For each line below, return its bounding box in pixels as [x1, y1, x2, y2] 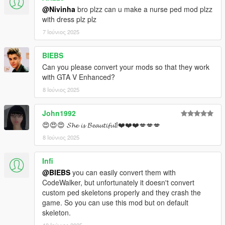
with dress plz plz [42, 14, 96, 25]
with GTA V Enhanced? [42, 72, 115, 82]
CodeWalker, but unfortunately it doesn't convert [42, 177, 194, 188]
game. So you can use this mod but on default [42, 197, 188, 208]
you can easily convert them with [70, 167, 176, 178]
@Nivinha [42, 4, 75, 15]
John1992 [42, 108, 76, 119]
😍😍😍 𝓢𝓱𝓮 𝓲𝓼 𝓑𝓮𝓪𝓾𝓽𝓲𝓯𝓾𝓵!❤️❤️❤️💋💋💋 [42, 120, 160, 130]
